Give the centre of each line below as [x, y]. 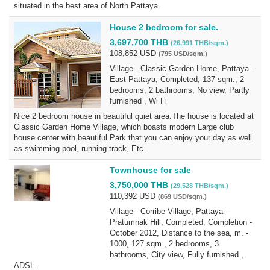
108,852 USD [134, 53]
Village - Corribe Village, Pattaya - [169, 211]
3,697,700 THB [140, 42]
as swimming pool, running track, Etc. [80, 149]
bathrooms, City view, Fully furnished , [177, 255]
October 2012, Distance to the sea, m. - [179, 233]
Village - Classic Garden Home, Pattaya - [182, 68]
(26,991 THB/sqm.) [199, 43]
